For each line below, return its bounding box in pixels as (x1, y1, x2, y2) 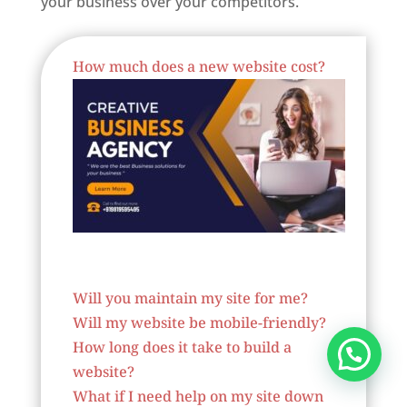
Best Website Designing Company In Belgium (40, 11, 314, 29)
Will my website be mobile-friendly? (72, 312, 326, 333)
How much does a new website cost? (72, 55, 325, 76)
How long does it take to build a (72, 336, 292, 357)
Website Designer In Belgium (94, 241, 297, 262)
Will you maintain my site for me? (72, 287, 308, 308)
